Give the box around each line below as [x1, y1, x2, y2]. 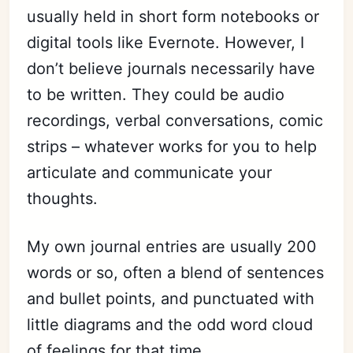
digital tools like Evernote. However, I [27, 33, 305, 52]
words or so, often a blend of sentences [27, 263, 325, 282]
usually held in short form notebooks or [27, 7, 320, 26]
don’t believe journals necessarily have [27, 59, 316, 78]
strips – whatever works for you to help [27, 137, 318, 156]
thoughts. [27, 189, 98, 208]
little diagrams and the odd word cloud [27, 315, 314, 334]
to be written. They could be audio [27, 85, 285, 104]
